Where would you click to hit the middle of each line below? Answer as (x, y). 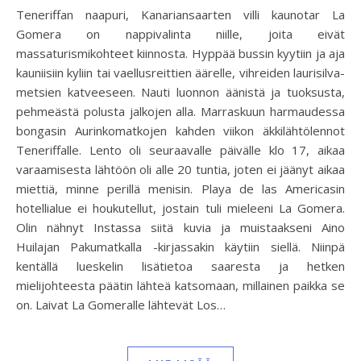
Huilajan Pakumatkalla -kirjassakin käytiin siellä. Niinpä (180, 247)
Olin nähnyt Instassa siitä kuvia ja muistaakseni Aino (180, 227)
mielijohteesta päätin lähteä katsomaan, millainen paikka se (180, 285)
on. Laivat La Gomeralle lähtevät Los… (121, 305)
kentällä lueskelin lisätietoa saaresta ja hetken (180, 266)
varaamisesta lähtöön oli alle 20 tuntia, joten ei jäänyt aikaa (180, 169)
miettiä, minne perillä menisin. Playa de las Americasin (180, 189)
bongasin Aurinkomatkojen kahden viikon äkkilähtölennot (180, 131)
